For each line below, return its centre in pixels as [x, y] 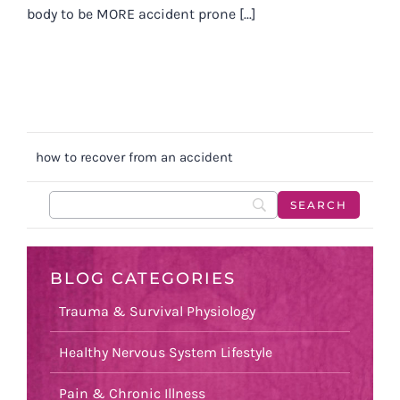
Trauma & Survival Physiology [157, 312]
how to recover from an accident [134, 157]
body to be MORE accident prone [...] [142, 13]
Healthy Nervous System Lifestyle [166, 353]
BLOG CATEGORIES [143, 278]
